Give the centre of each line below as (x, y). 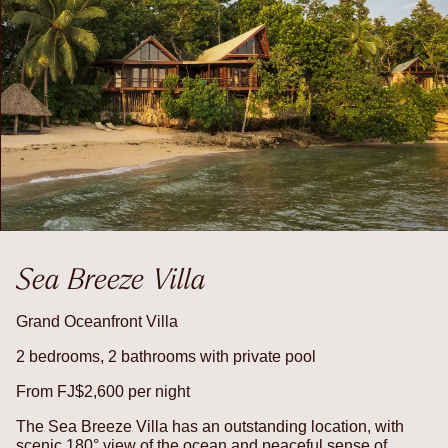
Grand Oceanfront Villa (97, 322)
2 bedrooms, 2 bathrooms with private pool (166, 357)
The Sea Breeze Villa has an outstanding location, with (210, 427)
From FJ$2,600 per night (103, 392)
